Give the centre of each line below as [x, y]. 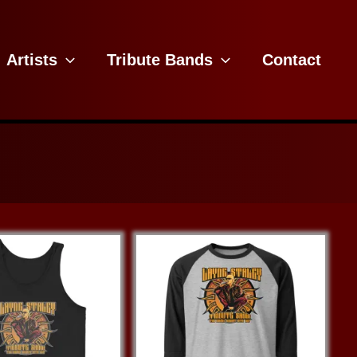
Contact [292, 59]
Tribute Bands [160, 59]
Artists [32, 59]
